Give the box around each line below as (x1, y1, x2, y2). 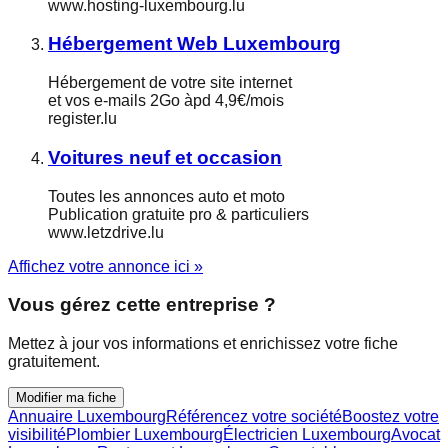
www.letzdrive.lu (48, 223, 164, 241)
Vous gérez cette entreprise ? (8, 294, 276, 316)
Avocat (391, 425, 440, 443)
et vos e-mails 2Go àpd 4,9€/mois (48, 92, 284, 110)
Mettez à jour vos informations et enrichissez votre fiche (8, 334, 398, 352)
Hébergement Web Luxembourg (48, 33, 341, 55)
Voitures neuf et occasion (48, 146, 282, 168)
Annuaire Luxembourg (8, 407, 166, 425)
